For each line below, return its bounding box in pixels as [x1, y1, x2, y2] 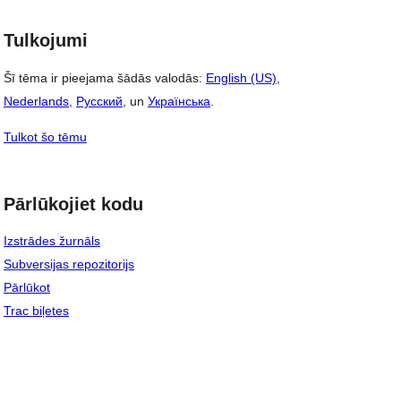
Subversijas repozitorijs [4, 257, 134, 272]
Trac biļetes [4, 303, 69, 319]
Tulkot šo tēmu [4, 129, 87, 144]
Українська [148, 93, 210, 108]
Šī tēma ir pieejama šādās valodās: [4, 70, 206, 85]
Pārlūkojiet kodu [4, 193, 143, 214]
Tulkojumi [4, 30, 88, 50]
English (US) [206, 70, 277, 85]
